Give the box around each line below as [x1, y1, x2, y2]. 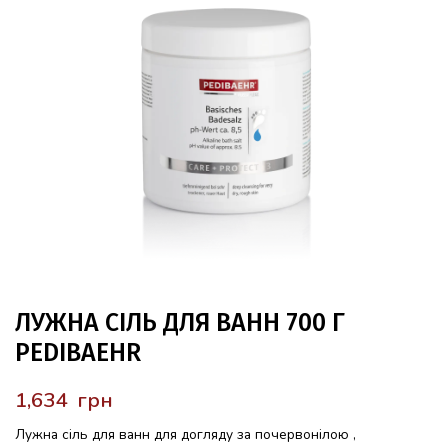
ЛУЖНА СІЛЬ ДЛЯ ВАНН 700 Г [15, 308, 345, 338]
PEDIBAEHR [15, 338, 141, 368]
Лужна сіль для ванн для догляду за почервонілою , [15, 425, 356, 444]
